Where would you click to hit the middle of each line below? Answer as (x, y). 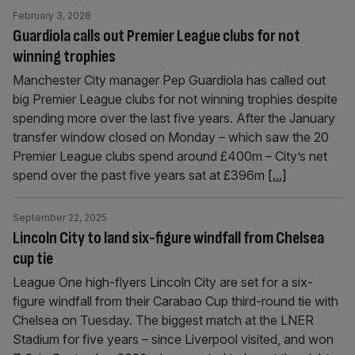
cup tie (33, 259)
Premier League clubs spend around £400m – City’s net (170, 156)
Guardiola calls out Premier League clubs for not (157, 36)
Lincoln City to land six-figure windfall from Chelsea (168, 238)
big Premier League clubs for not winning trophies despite (175, 99)
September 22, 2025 (60, 218)
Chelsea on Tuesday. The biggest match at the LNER (163, 320)
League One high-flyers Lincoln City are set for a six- (163, 282)
